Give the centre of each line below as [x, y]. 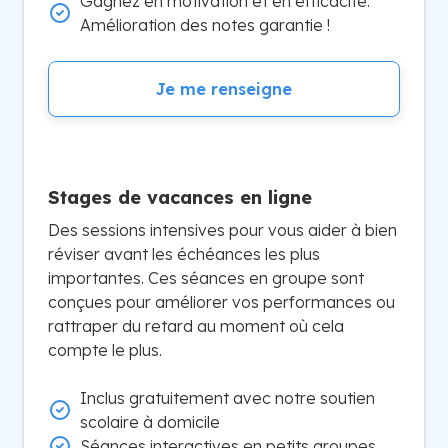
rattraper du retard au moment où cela [196, 326]
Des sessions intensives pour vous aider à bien [222, 230]
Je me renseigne [224, 89]
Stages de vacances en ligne [180, 197]
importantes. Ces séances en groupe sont [206, 278]
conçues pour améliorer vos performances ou [221, 302]
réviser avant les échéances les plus [184, 254]
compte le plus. [105, 350]
